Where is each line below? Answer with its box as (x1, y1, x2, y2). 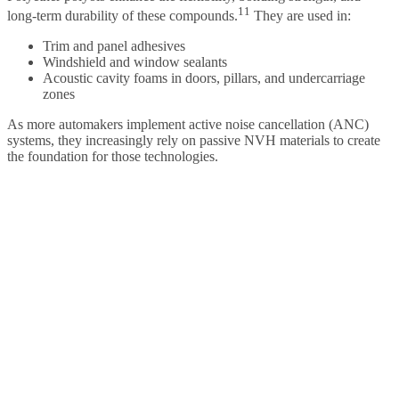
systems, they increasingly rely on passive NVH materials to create (7, 133, 380, 149)
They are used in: (250, 8, 351, 24)
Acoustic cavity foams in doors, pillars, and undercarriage (43, 70, 365, 86)
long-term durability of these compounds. (7, 8, 238, 24)
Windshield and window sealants (43, 54, 227, 70)
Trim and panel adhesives (43, 38, 185, 54)
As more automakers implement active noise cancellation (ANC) (7, 117, 369, 133)
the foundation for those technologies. (7, 149, 218, 165)
